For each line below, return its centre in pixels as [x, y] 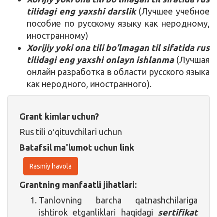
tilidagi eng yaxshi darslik [81, 11]
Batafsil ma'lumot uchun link [77, 147]
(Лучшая [193, 59]
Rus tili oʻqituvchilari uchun [71, 132]
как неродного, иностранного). [89, 84]
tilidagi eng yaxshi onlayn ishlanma [101, 59]
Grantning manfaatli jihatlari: [78, 184]
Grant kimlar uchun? [59, 116]
